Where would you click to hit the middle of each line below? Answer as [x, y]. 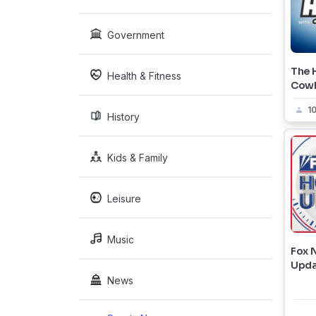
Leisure [124, 199]
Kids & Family [138, 158]
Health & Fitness [144, 76]
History [123, 117]
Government [136, 35]
